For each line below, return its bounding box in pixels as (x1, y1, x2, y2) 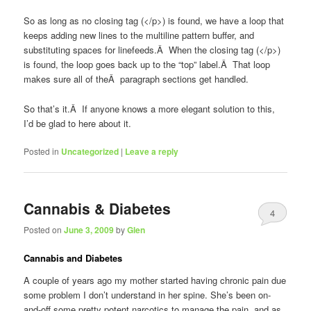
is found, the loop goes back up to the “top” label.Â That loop (24, 58, 271, 72)
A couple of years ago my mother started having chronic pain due (24, 273, 287, 287)
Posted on (24, 224, 65, 236)
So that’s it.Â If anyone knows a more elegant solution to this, (24, 101, 276, 115)
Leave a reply (125, 144, 179, 158)
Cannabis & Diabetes (24, 197, 171, 219)
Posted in (24, 144, 60, 157)
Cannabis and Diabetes (24, 251, 123, 265)
